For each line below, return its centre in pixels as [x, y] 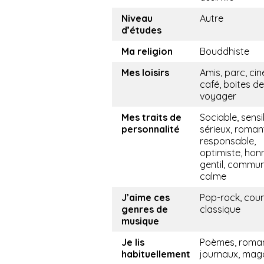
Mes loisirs [145, 73]
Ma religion [147, 52]
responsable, [228, 141]
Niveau [137, 19]
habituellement [156, 254]
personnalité [151, 129]
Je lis [133, 242]
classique [220, 209]
